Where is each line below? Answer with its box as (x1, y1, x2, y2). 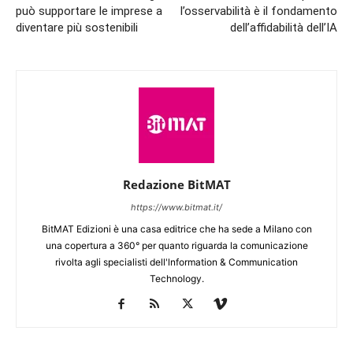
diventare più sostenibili (16, 20, 138, 35)
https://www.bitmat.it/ (131, 201, 222, 213)
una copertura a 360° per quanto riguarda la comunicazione (45, 239, 308, 251)
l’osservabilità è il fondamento (180, 3, 337, 18)
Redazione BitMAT (122, 176, 231, 192)
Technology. (149, 272, 204, 284)
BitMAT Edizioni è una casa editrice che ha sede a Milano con (41, 222, 312, 235)
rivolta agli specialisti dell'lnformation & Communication (55, 255, 298, 268)
